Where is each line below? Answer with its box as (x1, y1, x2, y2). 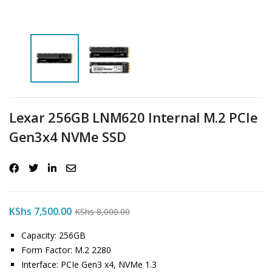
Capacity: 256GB (21, 229, 86, 241)
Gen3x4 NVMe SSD (9, 127, 126, 146)
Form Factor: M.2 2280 (21, 244, 111, 256)
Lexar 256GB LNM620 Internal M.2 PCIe (9, 108, 258, 126)
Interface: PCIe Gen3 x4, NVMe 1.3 (21, 259, 157, 270)
